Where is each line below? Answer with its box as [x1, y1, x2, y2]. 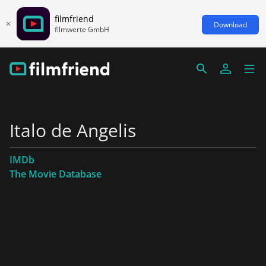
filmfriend [55, 12, 94, 24]
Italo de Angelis [9, 118, 136, 142]
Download [214, 19, 247, 30]
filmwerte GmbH [55, 24, 109, 34]
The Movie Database [9, 167, 102, 180]
